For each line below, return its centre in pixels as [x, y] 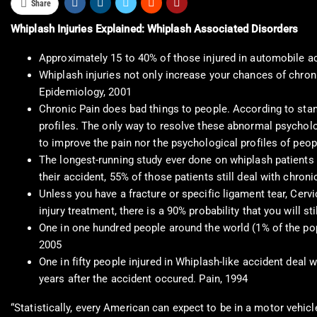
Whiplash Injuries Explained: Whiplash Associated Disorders [154, 29]
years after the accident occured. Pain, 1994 [144, 279]
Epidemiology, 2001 [85, 92]
